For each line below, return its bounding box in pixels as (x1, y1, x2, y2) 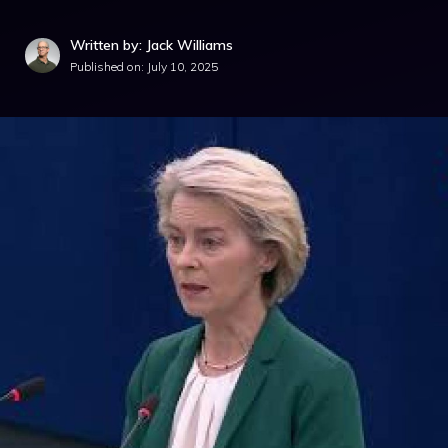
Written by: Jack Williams (70, 36, 233, 54)
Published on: (70, 59, 147, 74)
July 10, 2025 (147, 59, 218, 74)
